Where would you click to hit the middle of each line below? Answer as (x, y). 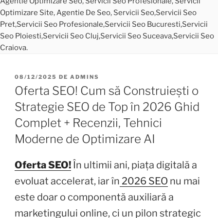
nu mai (184, 181)
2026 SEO (144, 181)
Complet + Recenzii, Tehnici (88, 123)
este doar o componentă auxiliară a (94, 197)
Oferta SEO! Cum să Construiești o (107, 91)
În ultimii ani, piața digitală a (134, 165)
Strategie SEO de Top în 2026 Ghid (107, 107)
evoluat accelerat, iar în (67, 181)
